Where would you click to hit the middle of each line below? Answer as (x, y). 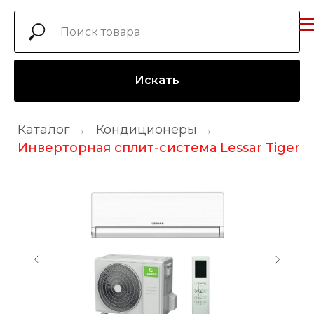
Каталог (44, 130)
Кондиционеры (146, 130)
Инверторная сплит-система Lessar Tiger (159, 148)
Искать (157, 80)
